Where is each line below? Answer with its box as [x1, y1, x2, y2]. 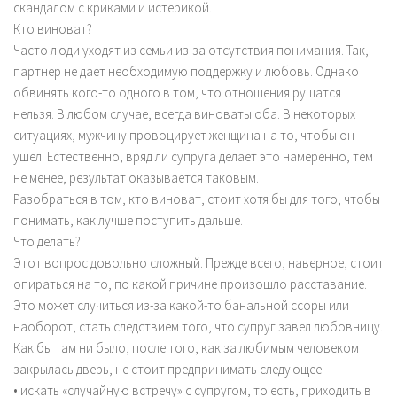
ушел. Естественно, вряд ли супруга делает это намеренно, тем [13, 147, 373, 165]
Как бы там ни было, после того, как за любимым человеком [13, 339, 359, 356]
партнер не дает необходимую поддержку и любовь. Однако [13, 62, 359, 80]
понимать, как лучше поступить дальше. [13, 211, 243, 229]
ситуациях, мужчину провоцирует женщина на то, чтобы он [13, 126, 354, 144]
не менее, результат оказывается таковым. [13, 168, 259, 186]
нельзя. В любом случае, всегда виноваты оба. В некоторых [13, 105, 355, 122]
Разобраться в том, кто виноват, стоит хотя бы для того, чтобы [13, 190, 380, 207]
